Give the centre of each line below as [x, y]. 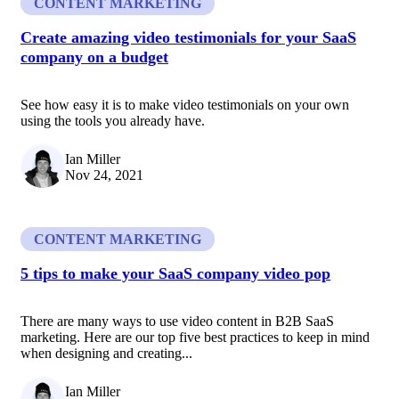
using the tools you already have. [113, 121]
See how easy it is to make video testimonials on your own [185, 105]
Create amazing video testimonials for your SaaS [188, 38]
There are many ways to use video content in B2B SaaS [177, 322]
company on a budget [94, 57]
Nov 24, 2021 [104, 175]
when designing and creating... [106, 354]
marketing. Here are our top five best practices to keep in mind [195, 338]
